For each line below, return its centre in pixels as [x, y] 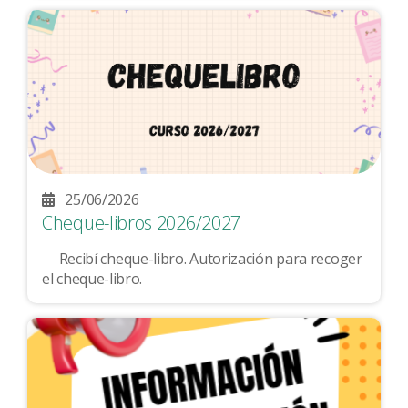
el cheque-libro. [96, 278]
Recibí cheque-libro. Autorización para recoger [51, 258]
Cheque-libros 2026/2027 [142, 223]
